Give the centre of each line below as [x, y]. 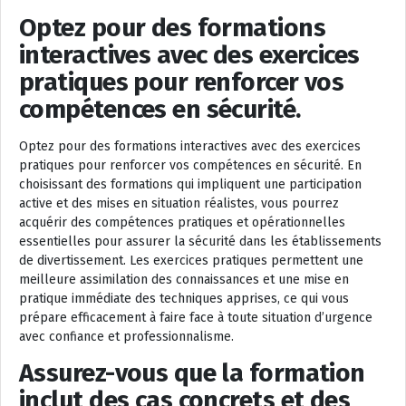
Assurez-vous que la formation [192, 372]
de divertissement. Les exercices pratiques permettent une [191, 260]
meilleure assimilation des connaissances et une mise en [184, 279]
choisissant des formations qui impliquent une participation [190, 184]
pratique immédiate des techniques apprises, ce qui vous [184, 298]
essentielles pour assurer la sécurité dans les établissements [200, 241]
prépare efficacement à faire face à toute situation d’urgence [196, 317]
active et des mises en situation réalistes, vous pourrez [179, 203]
